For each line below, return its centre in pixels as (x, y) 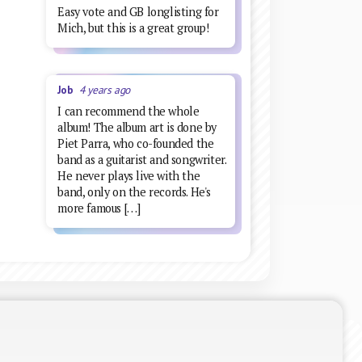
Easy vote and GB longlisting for (138, 11)
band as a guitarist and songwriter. (142, 159)
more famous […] (99, 208)
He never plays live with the (129, 175)
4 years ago (105, 90)
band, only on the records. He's (134, 192)
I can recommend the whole (128, 111)
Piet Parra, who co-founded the (136, 143)
